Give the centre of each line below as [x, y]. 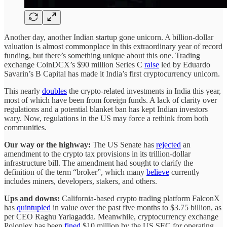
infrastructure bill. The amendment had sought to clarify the [99, 163]
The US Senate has [124, 145]
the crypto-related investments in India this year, [144, 91]
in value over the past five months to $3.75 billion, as [136, 208]
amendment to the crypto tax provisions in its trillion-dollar [97, 154]
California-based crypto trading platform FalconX [141, 199]
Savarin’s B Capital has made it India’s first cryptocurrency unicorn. [112, 74]
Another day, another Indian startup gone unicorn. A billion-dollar [109, 37]
